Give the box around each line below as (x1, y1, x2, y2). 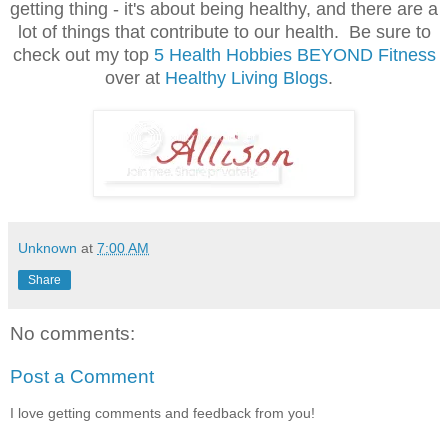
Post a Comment (10, 366, 154, 388)
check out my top (12, 44, 154, 65)
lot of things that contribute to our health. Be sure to (17, 21, 431, 42)
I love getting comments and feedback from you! (10, 404, 315, 421)
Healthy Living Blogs (165, 67, 328, 88)
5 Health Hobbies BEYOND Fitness (153, 44, 436, 65)
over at (105, 67, 165, 88)
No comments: (10, 322, 135, 344)
